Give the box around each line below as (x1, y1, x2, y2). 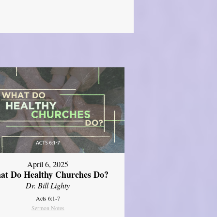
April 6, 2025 (27, 159, 69, 170)
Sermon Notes (31, 204, 64, 212)
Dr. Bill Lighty (26, 180, 70, 191)
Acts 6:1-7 (35, 194, 60, 202)
